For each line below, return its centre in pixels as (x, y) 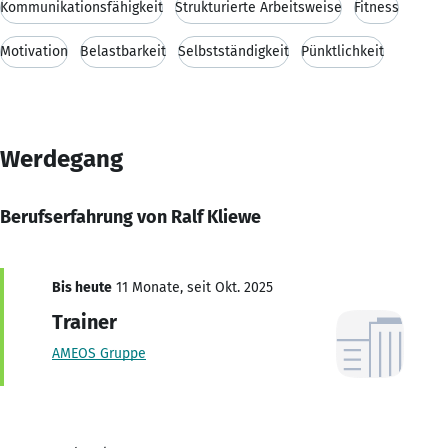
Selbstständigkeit (233, 51)
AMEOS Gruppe (99, 353)
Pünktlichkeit (342, 51)
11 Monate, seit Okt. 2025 (192, 287)
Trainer (84, 321)
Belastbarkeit (123, 51)
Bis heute (82, 287)
